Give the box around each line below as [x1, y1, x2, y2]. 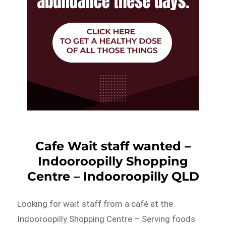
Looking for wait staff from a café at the [17, 198, 174, 209]
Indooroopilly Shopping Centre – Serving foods [17, 213, 196, 224]
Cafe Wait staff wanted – [35, 138, 191, 153]
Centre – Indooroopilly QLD [27, 168, 199, 184]
